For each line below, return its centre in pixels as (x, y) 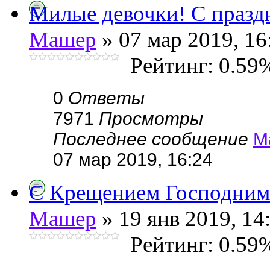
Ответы (106, 98)
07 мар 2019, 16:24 (133, 159)
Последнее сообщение (153, 139)
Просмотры (151, 118)
